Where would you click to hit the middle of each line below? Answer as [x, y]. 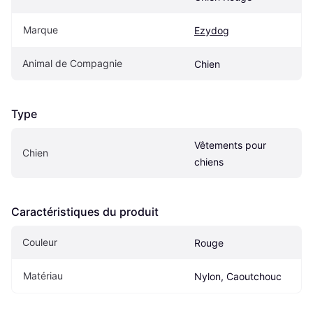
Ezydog [212, 31]
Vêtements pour [230, 145]
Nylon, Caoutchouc [238, 277]
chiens [209, 162]
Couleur [40, 242]
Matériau [43, 276]
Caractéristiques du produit [85, 212]
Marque [41, 30]
